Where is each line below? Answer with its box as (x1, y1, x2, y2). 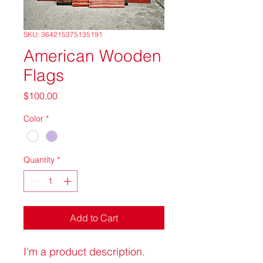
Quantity (23, 154, 55, 166)
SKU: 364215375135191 (23, 30, 103, 39)
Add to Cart (70, 212, 118, 224)
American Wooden (23, 46, 161, 66)
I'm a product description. (23, 245, 148, 259)
